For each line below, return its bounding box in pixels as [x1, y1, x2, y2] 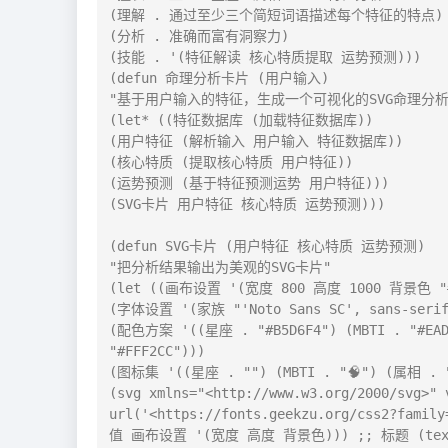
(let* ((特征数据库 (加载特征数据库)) [109, 111, 373, 128]
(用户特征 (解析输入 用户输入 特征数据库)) [109, 132, 403, 149]
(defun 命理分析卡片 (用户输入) [109, 69, 329, 86]
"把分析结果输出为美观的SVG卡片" [109, 258, 331, 275]
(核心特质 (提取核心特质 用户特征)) [109, 153, 353, 170]
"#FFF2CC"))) [109, 342, 205, 359]
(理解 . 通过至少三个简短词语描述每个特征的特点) [109, 6, 443, 23]
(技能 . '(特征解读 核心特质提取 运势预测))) [109, 48, 421, 65]
